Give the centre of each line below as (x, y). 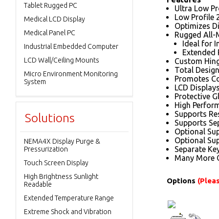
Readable (38, 184)
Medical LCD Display (55, 19)
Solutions (50, 118)
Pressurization (46, 149)
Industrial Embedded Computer (71, 46)
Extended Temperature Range (69, 198)
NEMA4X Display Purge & (62, 141)
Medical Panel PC (50, 33)
